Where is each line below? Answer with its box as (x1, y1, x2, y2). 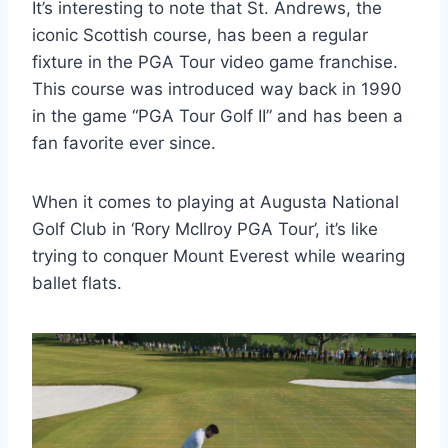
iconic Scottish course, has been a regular (32, 24, 368, 45)
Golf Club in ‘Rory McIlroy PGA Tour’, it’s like (32, 218, 378, 239)
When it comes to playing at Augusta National (32, 191, 399, 212)
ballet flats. (32, 272, 122, 293)
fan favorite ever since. (32, 132, 216, 153)
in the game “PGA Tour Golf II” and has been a (32, 105, 403, 126)
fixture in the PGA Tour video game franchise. (32, 51, 398, 72)
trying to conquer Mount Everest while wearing (32, 245, 405, 266)
